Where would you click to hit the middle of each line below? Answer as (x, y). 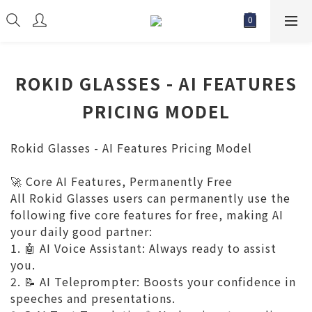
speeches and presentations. (93, 298)
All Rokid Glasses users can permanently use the (150, 198)
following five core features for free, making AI (147, 214)
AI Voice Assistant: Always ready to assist (158, 248)
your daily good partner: (81, 231)
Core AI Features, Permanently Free (129, 181)
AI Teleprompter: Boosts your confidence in (168, 281)
